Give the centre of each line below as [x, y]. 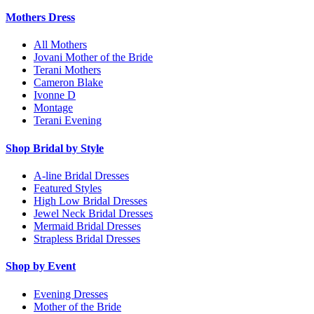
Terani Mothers [67, 70]
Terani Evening [68, 121]
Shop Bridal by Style [55, 148]
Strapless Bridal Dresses [87, 239]
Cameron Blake [68, 83]
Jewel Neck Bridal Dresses [93, 213]
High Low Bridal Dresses [90, 201]
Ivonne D [55, 95]
